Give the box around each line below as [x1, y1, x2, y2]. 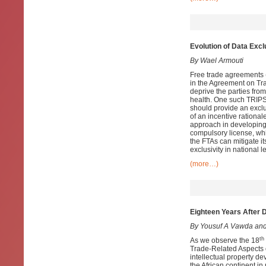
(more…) [190, 160, 218, 168]
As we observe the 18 [190, 236, 259, 245]
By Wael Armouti [190, 56, 243, 65]
